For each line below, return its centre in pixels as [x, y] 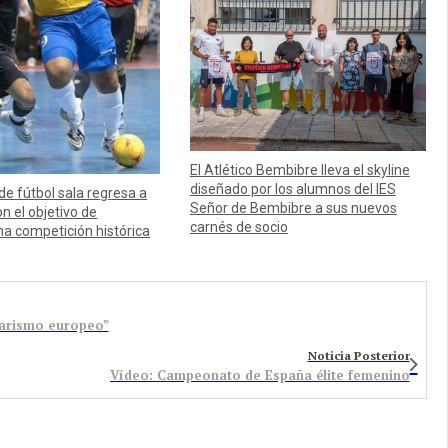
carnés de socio [238, 226]
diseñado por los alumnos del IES [292, 188]
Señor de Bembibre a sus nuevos [293, 207]
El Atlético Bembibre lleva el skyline [299, 169]
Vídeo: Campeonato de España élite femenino [259, 374]
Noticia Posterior [358, 355]
